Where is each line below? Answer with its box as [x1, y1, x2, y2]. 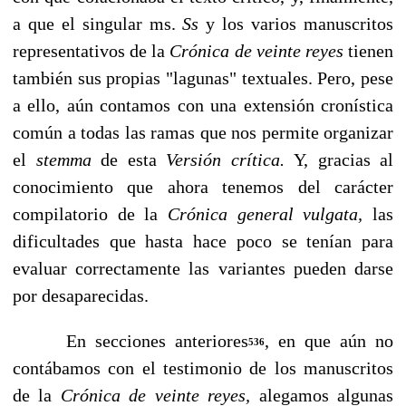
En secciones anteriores [13, 330, 249, 351]
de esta [101, 149, 166, 169]
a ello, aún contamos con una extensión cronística [13, 94, 393, 115]
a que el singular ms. [13, 13, 183, 34]
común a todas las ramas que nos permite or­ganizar [13, 121, 393, 142]
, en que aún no [265, 330, 394, 351]
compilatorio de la [13, 203, 168, 224]
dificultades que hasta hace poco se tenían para [13, 230, 393, 251]
